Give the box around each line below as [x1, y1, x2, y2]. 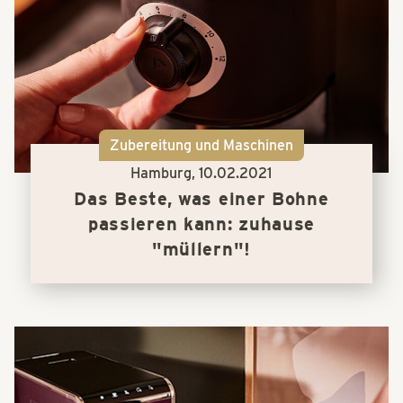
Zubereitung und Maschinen [109, 136, 293, 154]
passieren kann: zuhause [87, 212, 316, 235]
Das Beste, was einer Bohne [74, 187, 329, 210]
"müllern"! [151, 237, 251, 260]
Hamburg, [130, 164, 200, 182]
